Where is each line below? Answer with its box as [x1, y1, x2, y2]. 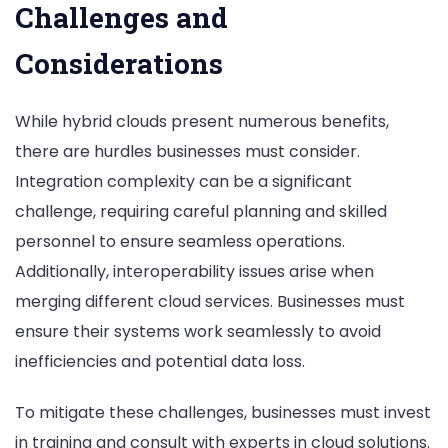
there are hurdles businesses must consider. [15, 139, 360, 163]
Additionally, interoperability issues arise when [15, 259, 374, 283]
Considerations [15, 44, 223, 82]
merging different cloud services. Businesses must [15, 289, 405, 313]
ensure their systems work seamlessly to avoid [15, 319, 381, 343]
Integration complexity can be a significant [15, 169, 352, 193]
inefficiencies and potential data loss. [15, 349, 305, 373]
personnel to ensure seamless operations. [15, 229, 345, 253]
